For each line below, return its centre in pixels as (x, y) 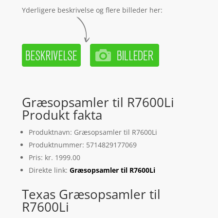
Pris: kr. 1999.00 (54, 157)
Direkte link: (49, 170)
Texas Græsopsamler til (91, 194)
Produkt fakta (62, 115)
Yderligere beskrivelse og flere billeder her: (92, 10)
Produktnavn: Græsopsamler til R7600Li (93, 132)
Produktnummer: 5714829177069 (82, 145)
